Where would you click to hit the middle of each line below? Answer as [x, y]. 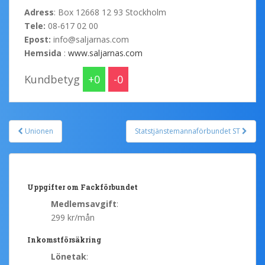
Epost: [38, 40]
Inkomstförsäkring [64, 240]
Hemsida [44, 53]
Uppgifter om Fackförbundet [83, 187]
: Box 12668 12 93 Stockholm [110, 12]
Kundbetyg [54, 80]
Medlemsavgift [84, 204]
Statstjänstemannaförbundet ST [188, 131]
